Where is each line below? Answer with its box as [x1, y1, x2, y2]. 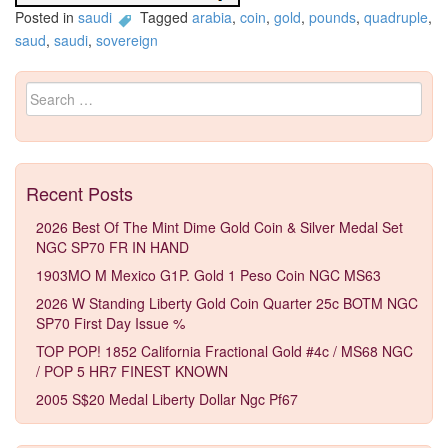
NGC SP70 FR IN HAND [36, 236, 189, 257]
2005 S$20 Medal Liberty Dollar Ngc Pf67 [36, 388, 298, 409]
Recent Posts [26, 179, 133, 206]
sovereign [96, 29, 158, 50]
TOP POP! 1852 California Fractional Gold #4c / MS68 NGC [36, 340, 413, 361]
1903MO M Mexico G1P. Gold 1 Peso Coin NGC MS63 [36, 264, 381, 285]
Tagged [136, 7, 192, 28]
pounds [309, 7, 356, 28]
